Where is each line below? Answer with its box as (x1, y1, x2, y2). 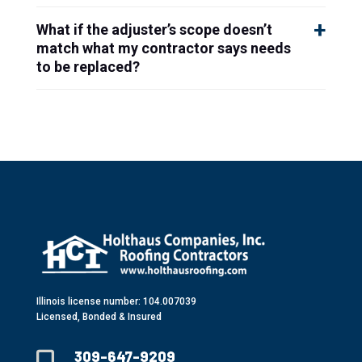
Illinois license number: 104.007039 (36, 296, 196, 308)
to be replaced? (36, 57, 140, 75)
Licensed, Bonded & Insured (36, 311, 162, 323)
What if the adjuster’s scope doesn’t (36, 20, 272, 38)
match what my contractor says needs (36, 39, 291, 57)
